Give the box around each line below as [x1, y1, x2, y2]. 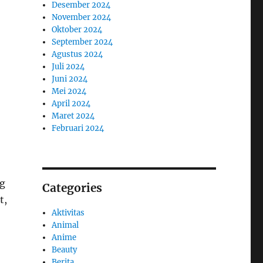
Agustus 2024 [52, 49, 103, 59]
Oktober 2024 [52, 24, 103, 35]
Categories [42, 180, 102, 195]
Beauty [52, 244, 77, 255]
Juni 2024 [52, 73, 88, 84]
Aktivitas [52, 207, 85, 218]
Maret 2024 [52, 110, 95, 121]
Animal [52, 220, 79, 230]
